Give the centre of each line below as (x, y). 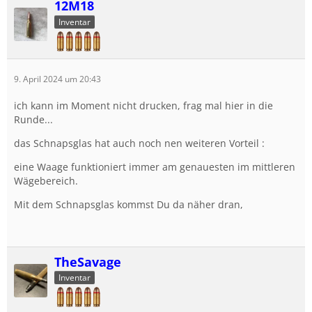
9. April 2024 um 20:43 (57, 79)
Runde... (33, 119)
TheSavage (88, 262)
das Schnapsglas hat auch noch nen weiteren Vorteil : (139, 143)
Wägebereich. (46, 180)
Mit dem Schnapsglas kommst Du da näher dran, (128, 204)
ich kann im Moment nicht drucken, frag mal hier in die (143, 105)
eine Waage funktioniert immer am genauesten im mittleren (155, 166)
